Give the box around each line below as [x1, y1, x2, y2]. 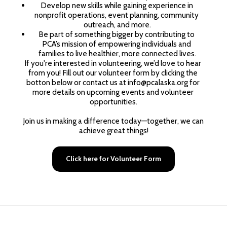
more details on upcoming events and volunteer [32, 87, 194, 97]
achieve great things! [79, 126, 148, 135]
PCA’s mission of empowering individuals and [42, 39, 191, 49]
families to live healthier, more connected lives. [39, 49, 196, 58]
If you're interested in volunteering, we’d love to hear [24, 58, 201, 68]
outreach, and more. [84, 20, 151, 29]
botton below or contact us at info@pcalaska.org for [26, 78, 200, 87]
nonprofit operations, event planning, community [34, 10, 199, 20]
